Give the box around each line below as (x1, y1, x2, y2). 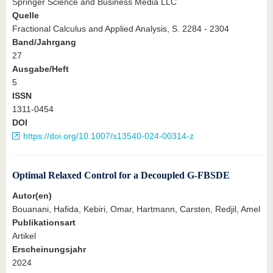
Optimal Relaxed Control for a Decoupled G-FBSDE (12, 170, 230, 181)
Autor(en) (12, 191, 52, 201)
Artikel (12, 231, 36, 241)
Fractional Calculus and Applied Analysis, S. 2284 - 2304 (12, 24, 229, 34)
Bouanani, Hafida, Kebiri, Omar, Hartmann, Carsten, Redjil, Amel (12, 204, 260, 214)
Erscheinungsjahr (12, 244, 86, 255)
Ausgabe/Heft (12, 64, 69, 74)
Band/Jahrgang (12, 37, 76, 48)
